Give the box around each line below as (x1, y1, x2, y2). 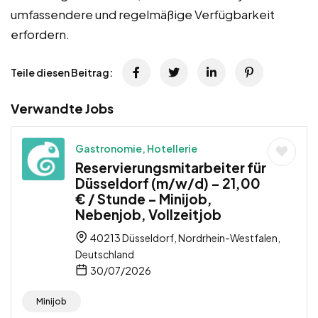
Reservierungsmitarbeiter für (75, 158, 266, 176)
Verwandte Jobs (11, 99, 114, 116)
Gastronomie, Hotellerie (75, 141, 197, 155)
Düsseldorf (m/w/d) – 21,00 (75, 174, 261, 192)
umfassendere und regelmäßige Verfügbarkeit (11, 6, 275, 22)
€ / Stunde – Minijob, (75, 190, 212, 207)
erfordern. (11, 26, 70, 42)
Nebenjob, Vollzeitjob (75, 205, 221, 223)
